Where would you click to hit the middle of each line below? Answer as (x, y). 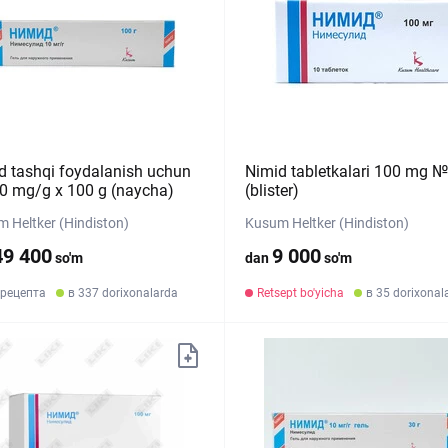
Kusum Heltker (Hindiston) (326, 223)
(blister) (271, 190)
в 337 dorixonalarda (123, 293)
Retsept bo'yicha (300, 293)
